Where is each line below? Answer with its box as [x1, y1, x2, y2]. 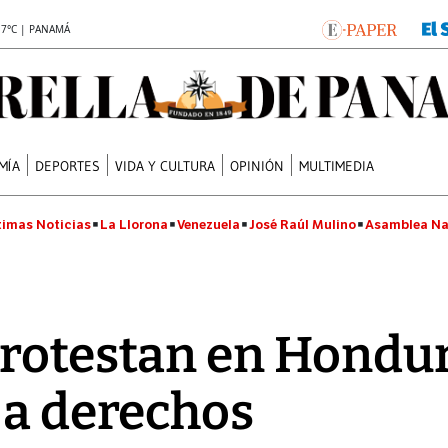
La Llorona [100, 216, 168, 233]
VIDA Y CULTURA [115, 156, 216, 175]
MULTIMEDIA [299, 156, 375, 175]
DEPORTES [35, 156, 101, 175]
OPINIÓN [230, 156, 285, 175]
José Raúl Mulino [249, 216, 356, 233]
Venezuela [177, 216, 240, 233]
